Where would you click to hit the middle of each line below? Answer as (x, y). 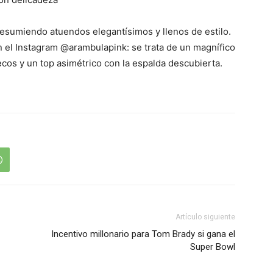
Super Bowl (213, 247)
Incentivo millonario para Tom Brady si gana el (143, 234)
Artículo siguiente (205, 217)
